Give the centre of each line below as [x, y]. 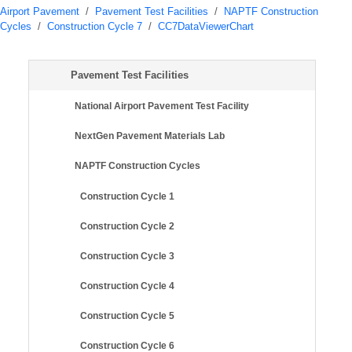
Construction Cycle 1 [127, 196]
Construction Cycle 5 [127, 315]
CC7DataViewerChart [206, 26]
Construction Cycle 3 [127, 256]
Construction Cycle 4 [127, 286]
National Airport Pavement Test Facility [162, 106]
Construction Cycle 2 [127, 226]
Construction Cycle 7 [95, 26]
